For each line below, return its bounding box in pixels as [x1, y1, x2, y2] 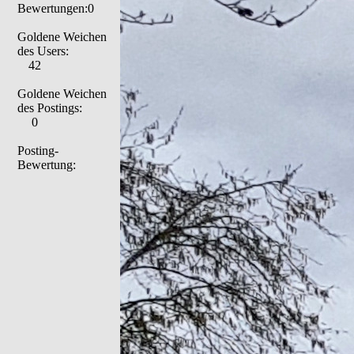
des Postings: [17, 101, 82, 115]
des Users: [17, 44, 69, 58]
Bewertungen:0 [17, 2, 94, 15]
